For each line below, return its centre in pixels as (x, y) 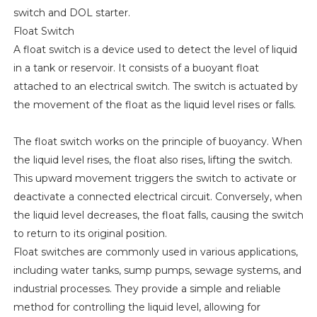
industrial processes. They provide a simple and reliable (147, 289)
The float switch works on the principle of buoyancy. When (157, 142)
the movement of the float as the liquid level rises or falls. (154, 105)
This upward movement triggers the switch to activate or (155, 179)
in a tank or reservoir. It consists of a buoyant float (136, 68)
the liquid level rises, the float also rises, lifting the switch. (152, 160)
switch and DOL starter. (71, 13)
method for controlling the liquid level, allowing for (137, 307)
